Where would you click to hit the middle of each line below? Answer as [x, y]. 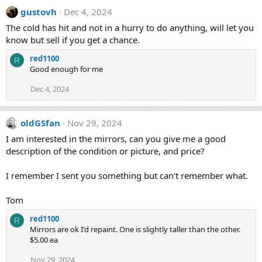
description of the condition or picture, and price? [105, 151]
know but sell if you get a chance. [73, 40]
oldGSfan [40, 123]
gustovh [39, 12]
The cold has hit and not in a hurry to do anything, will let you [130, 27]
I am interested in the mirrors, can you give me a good [116, 139]
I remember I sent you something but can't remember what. [127, 175]
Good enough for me [66, 69]
